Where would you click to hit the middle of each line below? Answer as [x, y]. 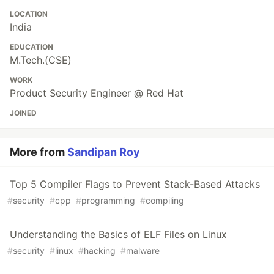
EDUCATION [31, 47]
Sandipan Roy [104, 152]
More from [39, 152]
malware [143, 250]
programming [108, 200]
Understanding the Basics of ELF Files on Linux [118, 234]
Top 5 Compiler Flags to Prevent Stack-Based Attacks [135, 184]
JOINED [23, 113]
